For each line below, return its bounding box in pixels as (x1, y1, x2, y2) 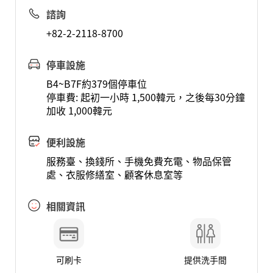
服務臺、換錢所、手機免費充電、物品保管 (46, 154, 232, 168)
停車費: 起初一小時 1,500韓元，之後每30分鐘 (46, 90, 245, 104)
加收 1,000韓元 (46, 103, 112, 118)
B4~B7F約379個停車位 (46, 76, 147, 91)
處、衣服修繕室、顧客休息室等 (46, 167, 183, 182)
